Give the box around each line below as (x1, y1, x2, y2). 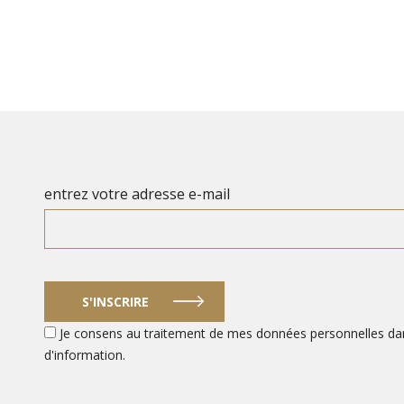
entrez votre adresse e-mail (44, 183, 230, 204)
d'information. (44, 345, 125, 363)
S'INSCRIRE (82, 292, 149, 310)
